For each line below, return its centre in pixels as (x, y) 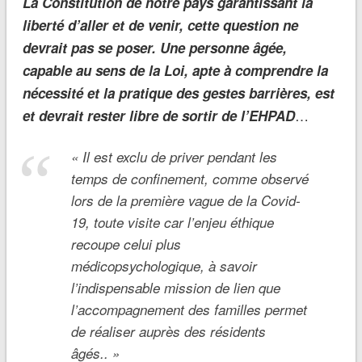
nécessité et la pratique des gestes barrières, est (178, 93)
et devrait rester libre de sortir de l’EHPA (154, 116)
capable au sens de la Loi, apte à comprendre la (175, 71)
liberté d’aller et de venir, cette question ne (160, 25)
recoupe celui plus (126, 244)
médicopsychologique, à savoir (164, 266)
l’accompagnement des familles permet (189, 310)
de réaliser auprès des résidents (168, 332)
